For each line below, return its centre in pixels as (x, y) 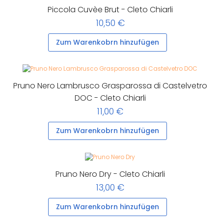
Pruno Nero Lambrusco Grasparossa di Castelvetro (110, 85)
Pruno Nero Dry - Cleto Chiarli (110, 174)
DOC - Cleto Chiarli (110, 98)
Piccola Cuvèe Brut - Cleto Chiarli (110, 10)
